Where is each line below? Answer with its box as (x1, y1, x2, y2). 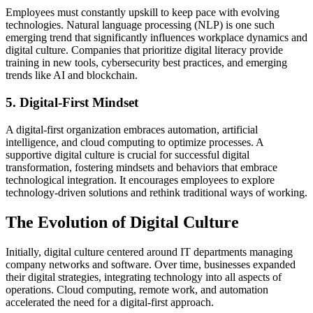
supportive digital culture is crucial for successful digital (6, 148, 249, 161)
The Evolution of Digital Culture (6, 212, 239, 231)
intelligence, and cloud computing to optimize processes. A (6, 136, 263, 148)
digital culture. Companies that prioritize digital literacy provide (6, 44, 283, 57)
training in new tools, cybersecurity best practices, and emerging (6, 57, 287, 69)
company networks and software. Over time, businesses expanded (6, 258, 296, 270)
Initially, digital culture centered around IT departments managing (6, 245, 293, 258)
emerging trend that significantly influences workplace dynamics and (6, 31, 307, 44)
